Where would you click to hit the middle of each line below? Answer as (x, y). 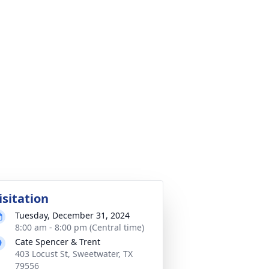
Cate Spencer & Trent (58, 242)
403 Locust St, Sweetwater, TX (74, 254)
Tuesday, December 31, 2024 (72, 215)
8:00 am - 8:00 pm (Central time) (80, 227)
